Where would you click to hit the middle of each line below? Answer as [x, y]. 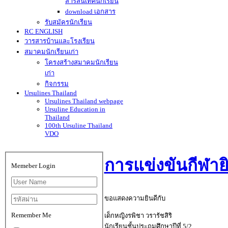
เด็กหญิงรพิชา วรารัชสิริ [138, 215]
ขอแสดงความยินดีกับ [135, 198]
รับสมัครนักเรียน [68, 22]
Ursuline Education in [75, 109]
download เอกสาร [90, 11]
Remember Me [31, 215]
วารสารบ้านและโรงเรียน [60, 41]
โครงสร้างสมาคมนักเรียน [81, 62]
